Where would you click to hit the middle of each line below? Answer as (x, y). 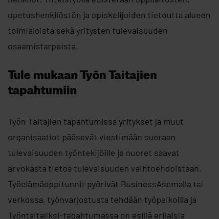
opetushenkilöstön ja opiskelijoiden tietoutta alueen (109, 15)
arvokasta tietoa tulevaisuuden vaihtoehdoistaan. (105, 168)
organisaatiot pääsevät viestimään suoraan (92, 137)
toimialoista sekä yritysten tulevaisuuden (88, 30)
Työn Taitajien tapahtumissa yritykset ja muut (96, 121)
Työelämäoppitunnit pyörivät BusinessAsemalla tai (106, 184)
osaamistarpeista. (43, 46)
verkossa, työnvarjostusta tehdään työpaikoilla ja (102, 199)
